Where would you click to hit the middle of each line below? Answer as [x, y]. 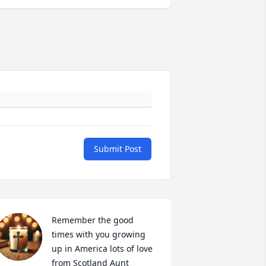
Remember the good [92, 220]
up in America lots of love [102, 249]
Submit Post [118, 149]
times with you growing [98, 235]
